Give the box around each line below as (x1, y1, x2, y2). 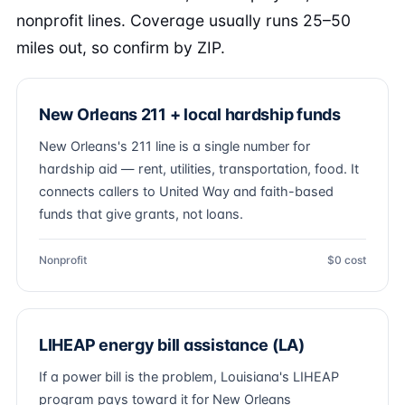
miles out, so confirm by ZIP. (16, 38, 225, 57)
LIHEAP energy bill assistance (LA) (39, 335, 305, 354)
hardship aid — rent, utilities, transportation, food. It (39, 161, 359, 177)
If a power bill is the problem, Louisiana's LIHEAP (39, 369, 339, 385)
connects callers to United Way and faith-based (39, 184, 334, 200)
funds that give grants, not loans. (39, 206, 243, 222)
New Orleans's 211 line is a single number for (39, 138, 310, 155)
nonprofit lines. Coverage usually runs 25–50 (16, 11, 351, 30)
